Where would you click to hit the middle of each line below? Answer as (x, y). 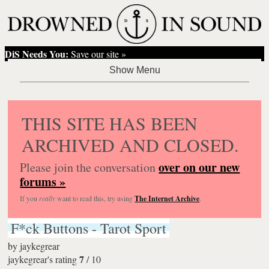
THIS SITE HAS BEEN (110, 123)
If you (30, 198)
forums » (43, 181)
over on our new (199, 167)
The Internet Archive (167, 198)
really (47, 198)
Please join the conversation (89, 167)
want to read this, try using (95, 198)
